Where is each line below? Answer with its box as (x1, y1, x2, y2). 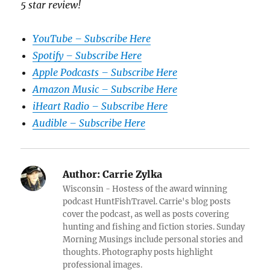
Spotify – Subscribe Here (33, 49, 142, 61)
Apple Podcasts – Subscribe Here (33, 66, 178, 78)
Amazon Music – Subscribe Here (33, 83, 178, 95)
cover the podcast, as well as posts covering (63, 209, 230, 219)
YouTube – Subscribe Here (33, 32, 151, 45)
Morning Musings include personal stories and (63, 234, 243, 245)
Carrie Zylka (100, 168, 163, 180)
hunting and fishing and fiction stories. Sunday (63, 221, 245, 232)
